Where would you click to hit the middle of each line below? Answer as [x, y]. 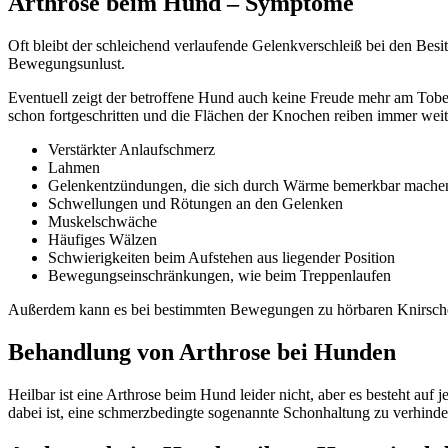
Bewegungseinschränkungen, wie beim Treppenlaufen [219, 275]
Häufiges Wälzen [102, 239]
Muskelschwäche [102, 221]
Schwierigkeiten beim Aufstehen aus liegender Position [221, 257]
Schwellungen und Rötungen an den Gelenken [195, 203]
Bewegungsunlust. [66, 63]
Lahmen [74, 167]
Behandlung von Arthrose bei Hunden [202, 351]
